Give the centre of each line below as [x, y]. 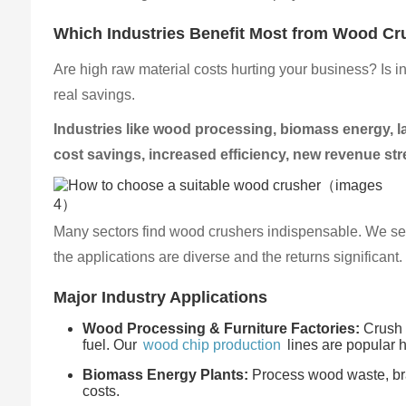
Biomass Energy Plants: [166, 374]
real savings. [95, 94]
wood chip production [213, 344]
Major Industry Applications [161, 297]
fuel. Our [112, 344]
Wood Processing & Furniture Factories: [222, 328]
